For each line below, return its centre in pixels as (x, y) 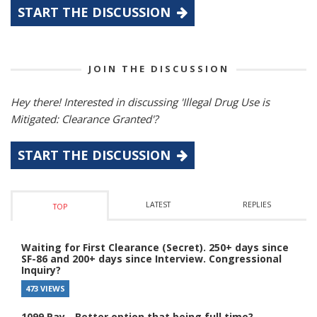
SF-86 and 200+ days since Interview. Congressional (151, 258)
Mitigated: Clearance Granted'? (84, 119)
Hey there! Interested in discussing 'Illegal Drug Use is (140, 102)
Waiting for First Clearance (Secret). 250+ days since (155, 247)
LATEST (158, 204)
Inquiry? (41, 270)
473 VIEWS (45, 288)
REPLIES (257, 204)
